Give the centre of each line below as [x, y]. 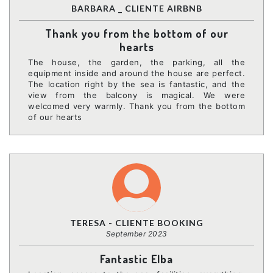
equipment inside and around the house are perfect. [136, 73]
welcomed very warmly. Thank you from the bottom [136, 106]
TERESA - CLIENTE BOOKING [136, 222]
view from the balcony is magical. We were [136, 95]
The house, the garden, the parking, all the [136, 62]
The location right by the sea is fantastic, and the [136, 84]
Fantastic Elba [136, 259]
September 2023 [136, 233]
